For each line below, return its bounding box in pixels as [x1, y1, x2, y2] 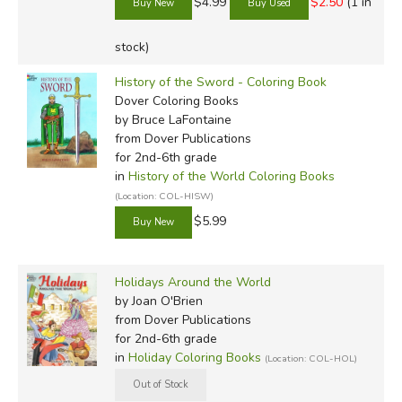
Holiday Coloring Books [127, 348, 261, 366]
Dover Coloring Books [114, 92, 239, 109]
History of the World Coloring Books [127, 167, 335, 185]
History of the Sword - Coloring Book [114, 73, 327, 91]
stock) [114, 38, 149, 56]
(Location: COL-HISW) [114, 188, 214, 203]
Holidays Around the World [114, 273, 271, 291]
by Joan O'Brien [114, 292, 203, 310]
